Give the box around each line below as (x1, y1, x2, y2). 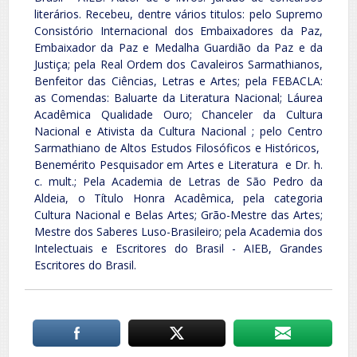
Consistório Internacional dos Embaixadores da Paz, (34, 22, 323, 38)
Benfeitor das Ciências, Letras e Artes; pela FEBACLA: (34, 73, 323, 88)
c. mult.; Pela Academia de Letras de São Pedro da (34, 173, 323, 189)
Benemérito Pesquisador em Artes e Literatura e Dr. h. (34, 156, 323, 172)
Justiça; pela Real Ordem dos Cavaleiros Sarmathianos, (34, 56, 323, 72)
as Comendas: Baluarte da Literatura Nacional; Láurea (34, 89, 323, 105)
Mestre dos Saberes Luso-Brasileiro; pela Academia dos (34, 223, 323, 239)
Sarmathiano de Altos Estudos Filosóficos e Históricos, (34, 139, 323, 155)
